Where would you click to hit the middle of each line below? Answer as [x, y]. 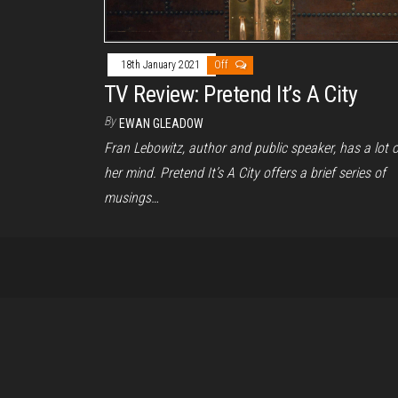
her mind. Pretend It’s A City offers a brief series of [245, 173]
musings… [131, 198]
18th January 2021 [162, 65]
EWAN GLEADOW [161, 124]
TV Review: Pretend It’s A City [231, 95]
